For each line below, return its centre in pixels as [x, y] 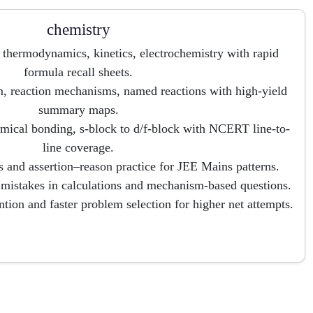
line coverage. [78, 147]
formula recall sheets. [78, 72]
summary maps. [78, 110]
